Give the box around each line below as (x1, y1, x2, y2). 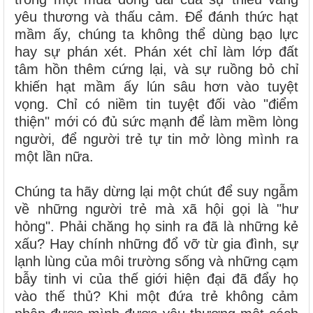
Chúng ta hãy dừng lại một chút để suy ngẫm (15, 184, 298, 200)
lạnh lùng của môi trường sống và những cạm (15, 254, 298, 270)
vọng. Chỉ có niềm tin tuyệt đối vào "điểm (15, 96, 298, 112)
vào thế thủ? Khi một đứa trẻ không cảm (15, 289, 298, 305)
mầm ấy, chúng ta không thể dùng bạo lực (15, 27, 298, 43)
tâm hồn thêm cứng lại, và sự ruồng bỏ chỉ (15, 61, 298, 78)
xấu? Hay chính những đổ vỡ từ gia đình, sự (15, 236, 298, 252)
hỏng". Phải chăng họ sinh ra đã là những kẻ (15, 219, 298, 235)
